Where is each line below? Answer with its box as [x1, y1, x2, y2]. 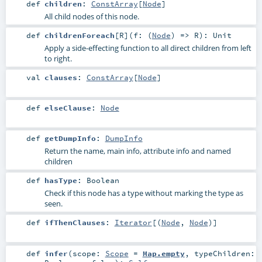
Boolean [86, 175, 119, 185]
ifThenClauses [44, 218, 105, 227]
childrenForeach [44, 30, 115, 40]
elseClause [44, 103, 91, 113]
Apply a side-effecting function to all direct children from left [44, 42, 251, 53]
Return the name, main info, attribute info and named [44, 146, 231, 157]
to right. [44, 53, 72, 64]
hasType [44, 175, 77, 185]
